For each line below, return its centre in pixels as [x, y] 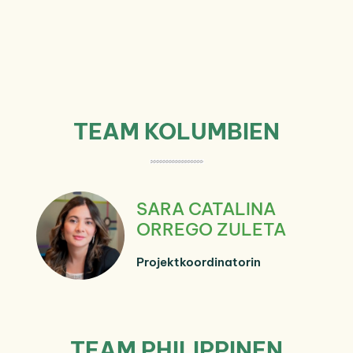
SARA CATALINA [206, 208]
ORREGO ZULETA [211, 229]
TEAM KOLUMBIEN [176, 131]
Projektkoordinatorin [199, 262]
